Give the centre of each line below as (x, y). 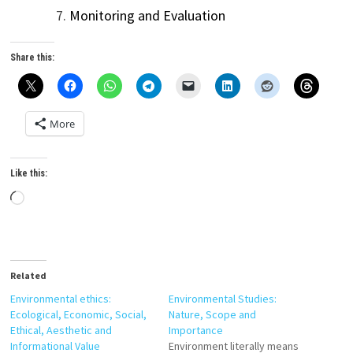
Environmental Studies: (222, 299)
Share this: (33, 58)
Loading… (55, 199)
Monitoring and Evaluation (148, 15)
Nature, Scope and (212, 314)
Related (29, 275)
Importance (195, 330)
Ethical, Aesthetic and (61, 330)
